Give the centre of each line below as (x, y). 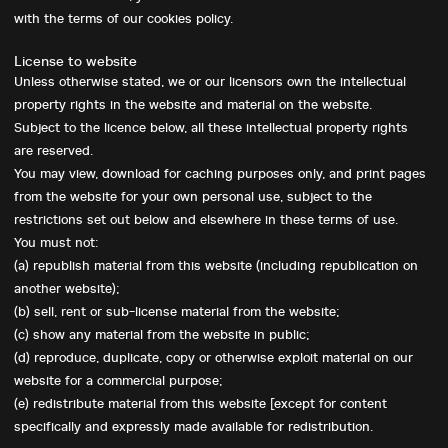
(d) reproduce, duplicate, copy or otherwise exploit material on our (213, 357)
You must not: (56, 242)
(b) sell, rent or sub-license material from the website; (177, 311)
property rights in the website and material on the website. (193, 104)
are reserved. (53, 150)
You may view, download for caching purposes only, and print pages (220, 173)
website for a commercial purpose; (118, 380)
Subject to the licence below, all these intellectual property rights (211, 127)
